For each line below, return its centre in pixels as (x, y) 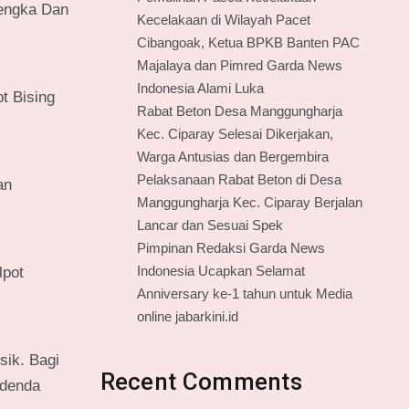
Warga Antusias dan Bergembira (232, 157)
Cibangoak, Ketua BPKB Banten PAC (248, 42)
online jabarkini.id (187, 316)
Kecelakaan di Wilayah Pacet (223, 20)
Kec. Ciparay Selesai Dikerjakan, (235, 134)
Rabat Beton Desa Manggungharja (239, 111)
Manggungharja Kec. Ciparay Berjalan (249, 202)
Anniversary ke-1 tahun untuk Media (244, 294)
